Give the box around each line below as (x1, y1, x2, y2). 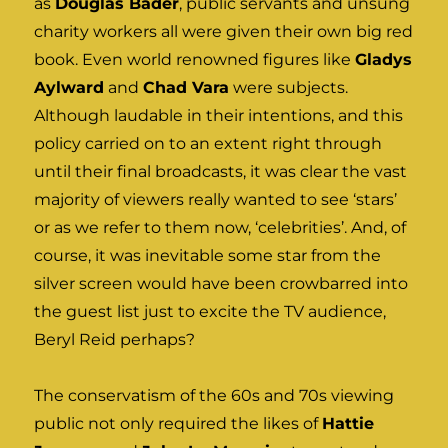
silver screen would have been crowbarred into (34, 273, 409, 293)
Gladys (355, 49, 413, 69)
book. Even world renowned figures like (34, 49, 356, 69)
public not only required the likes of (34, 413, 323, 433)
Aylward (34, 77, 105, 97)
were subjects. (229, 77, 349, 97)
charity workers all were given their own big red (34, 21, 414, 41)
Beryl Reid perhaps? (34, 329, 196, 349)
